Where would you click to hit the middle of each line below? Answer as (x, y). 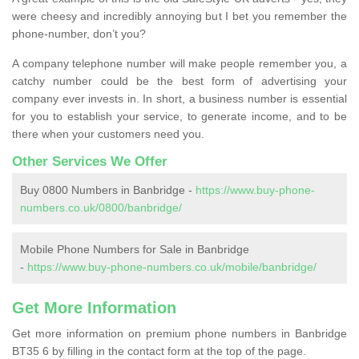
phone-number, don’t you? (79, 33)
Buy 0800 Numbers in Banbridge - (108, 190)
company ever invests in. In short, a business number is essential (179, 98)
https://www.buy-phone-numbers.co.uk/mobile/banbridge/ (172, 266)
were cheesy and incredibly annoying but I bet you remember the (179, 16)
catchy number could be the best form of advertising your (179, 81)
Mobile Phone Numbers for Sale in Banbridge (135, 249)
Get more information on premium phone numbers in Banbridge (179, 333)
